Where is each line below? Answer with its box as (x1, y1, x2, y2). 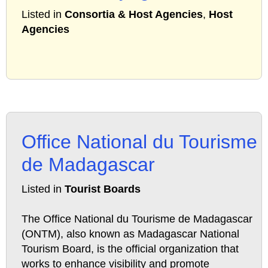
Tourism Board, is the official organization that (22, 243, 239, 255)
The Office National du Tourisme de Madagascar (22, 213, 252, 226)
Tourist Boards (65, 183, 141, 196)
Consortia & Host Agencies (65, 8, 203, 21)
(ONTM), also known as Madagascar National (22, 228, 239, 240)
